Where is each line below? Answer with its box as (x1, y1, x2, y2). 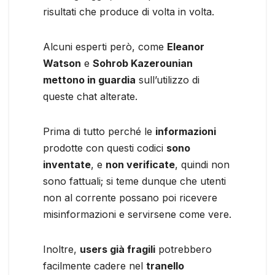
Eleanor (167, 40, 204, 53)
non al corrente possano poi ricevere (43, 191, 217, 204)
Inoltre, (43, 242, 80, 255)
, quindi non (175, 158, 230, 171)
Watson (43, 56, 81, 69)
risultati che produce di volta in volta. (43, 5, 214, 18)
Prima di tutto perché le (43, 125, 155, 137)
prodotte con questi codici (43, 141, 166, 154)
